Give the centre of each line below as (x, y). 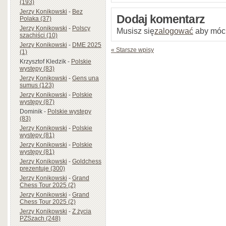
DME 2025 (87, 45)
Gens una (86, 78)
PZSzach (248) (40, 218)
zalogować (174, 31)
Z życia (82, 211)
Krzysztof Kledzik (43, 61)
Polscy (81, 28)
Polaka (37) (36, 18)
